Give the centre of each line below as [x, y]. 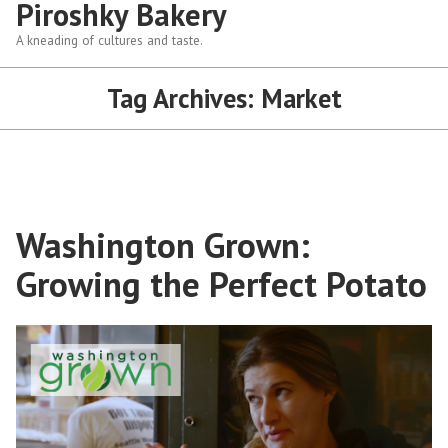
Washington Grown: [163, 245]
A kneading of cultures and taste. [109, 40]
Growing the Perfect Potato [221, 284]
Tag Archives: [183, 98]
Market [301, 98]
